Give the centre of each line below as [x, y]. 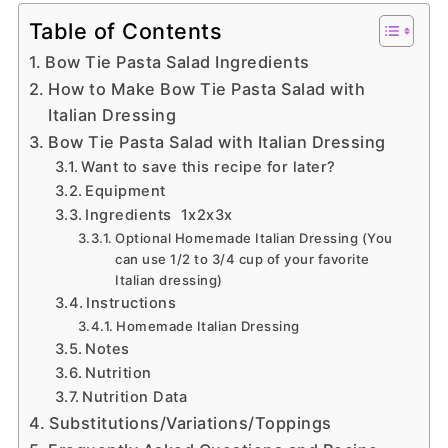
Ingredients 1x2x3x [159, 214]
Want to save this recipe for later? [208, 166]
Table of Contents [125, 30]
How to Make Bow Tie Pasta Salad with [207, 88]
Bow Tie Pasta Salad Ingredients [177, 61]
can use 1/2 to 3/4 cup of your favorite [242, 258]
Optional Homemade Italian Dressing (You [254, 237]
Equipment [125, 190]
